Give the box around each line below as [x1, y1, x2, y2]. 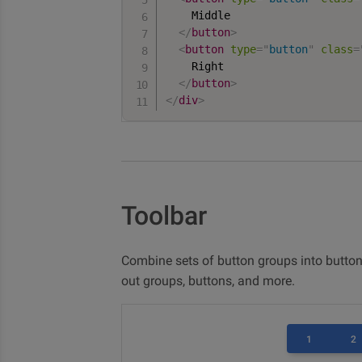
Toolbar [121, 200, 207, 231]
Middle [166, 9, 231, 22]
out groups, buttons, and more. [121, 273, 295, 288]
